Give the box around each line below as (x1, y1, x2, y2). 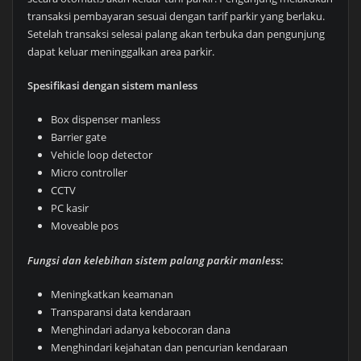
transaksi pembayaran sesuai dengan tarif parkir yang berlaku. (27, 8, 325, 23)
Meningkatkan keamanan (51, 287, 174, 302)
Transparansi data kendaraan (51, 305, 192, 320)
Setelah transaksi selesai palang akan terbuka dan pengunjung (27, 26, 325, 41)
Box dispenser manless (51, 112, 161, 127)
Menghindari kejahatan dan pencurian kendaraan (51, 340, 288, 355)
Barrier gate (51, 130, 107, 145)
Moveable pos (51, 218, 119, 234)
